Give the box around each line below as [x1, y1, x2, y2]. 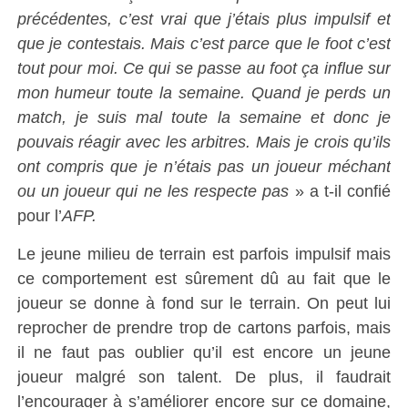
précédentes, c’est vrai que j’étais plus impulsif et [16, 9, 392, 28]
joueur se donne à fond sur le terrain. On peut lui [16, 293, 392, 312]
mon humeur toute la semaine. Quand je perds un [16, 83, 392, 102]
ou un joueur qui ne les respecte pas [16, 181, 290, 200]
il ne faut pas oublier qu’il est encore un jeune [16, 342, 392, 362]
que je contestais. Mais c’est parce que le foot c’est [16, 34, 392, 53]
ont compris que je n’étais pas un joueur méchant [16, 157, 392, 176]
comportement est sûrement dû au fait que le [34, 269, 392, 288]
